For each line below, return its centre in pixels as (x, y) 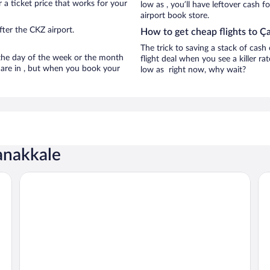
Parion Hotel (46, 177)
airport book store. (175, 16)
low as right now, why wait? (193, 70)
